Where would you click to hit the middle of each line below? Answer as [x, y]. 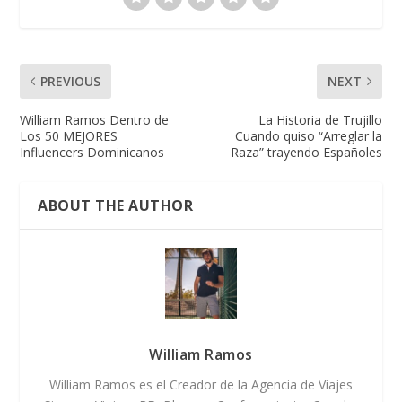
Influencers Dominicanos [92, 153]
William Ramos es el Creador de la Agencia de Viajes [201, 385]
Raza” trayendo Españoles [306, 153]
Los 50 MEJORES [69, 136]
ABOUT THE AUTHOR [116, 206]
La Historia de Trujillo [320, 120]
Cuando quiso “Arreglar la [308, 136]
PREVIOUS [71, 82]
